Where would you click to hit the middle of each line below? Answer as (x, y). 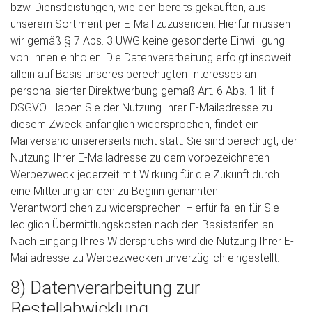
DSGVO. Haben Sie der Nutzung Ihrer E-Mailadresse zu (141, 108)
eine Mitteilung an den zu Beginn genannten (114, 191)
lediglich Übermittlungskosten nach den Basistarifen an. (143, 225)
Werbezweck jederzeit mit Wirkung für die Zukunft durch (145, 174)
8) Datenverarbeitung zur (105, 288)
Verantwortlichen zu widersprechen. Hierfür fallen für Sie (145, 208)
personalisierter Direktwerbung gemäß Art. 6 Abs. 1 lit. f (142, 91)
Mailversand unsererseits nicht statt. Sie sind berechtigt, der (154, 141)
